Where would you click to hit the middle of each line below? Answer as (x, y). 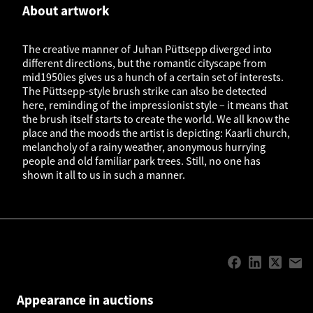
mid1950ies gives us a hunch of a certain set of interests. (153, 77)
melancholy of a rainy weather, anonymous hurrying (144, 147)
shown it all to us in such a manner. (104, 175)
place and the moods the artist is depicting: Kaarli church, (156, 133)
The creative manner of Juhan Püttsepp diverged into (147, 49)
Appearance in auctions (85, 300)
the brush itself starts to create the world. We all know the (156, 119)
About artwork (66, 10)
